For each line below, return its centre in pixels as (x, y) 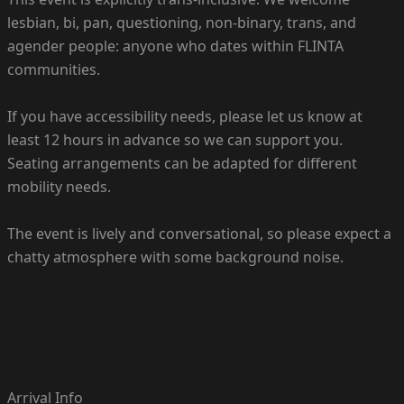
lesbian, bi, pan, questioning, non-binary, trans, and (182, 22)
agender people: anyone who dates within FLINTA (175, 46)
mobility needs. (59, 186)
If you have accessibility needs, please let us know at (185, 116)
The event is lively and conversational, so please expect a (199, 233)
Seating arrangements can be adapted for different (182, 163)
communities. (54, 69)
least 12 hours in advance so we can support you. (175, 139)
